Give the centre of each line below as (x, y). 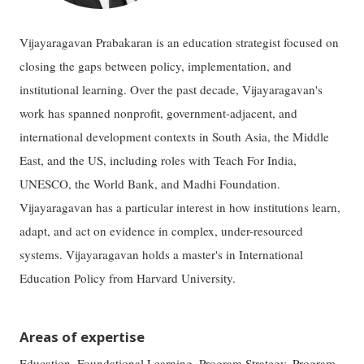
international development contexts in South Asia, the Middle (175, 136)
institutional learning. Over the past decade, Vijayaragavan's (171, 89)
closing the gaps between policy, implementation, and (156, 65)
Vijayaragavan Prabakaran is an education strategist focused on (180, 42)
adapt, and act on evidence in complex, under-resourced (162, 230)
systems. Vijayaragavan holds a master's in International (162, 254)
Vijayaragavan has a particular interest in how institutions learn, (180, 207)
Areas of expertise (82, 336)
